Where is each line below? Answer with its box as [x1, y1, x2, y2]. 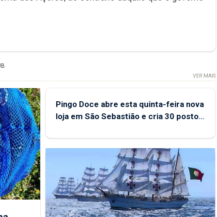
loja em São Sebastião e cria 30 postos [55, 111, 203, 121]
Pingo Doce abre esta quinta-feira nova [55, 99, 204, 109]
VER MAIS [192, 72, 216, 79]
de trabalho [55, 123, 99, 133]
